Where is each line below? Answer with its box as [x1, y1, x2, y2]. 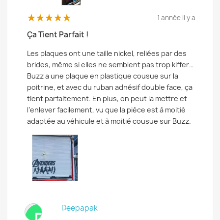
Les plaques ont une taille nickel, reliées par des [27, 49, 187, 58]
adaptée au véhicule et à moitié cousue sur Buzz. [27, 116, 191, 126]
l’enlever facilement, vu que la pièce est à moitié [27, 105, 186, 115]
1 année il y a [157, 13, 195, 23]
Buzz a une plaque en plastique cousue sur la [27, 71, 178, 81]
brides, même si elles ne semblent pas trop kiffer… [27, 60, 193, 70]
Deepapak [61, 202, 98, 213]
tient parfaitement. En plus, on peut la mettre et [27, 94, 187, 104]
